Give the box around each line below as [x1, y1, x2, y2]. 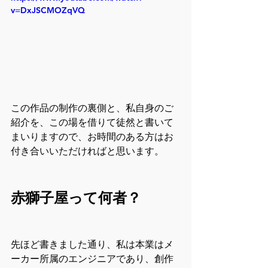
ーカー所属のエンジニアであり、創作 [11, 253, 173, 265]
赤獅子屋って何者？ [11, 189, 141, 207]
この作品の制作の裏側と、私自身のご [11, 102, 173, 114]
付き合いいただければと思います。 [11, 145, 164, 157]
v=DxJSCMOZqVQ [11, 4, 85, 16]
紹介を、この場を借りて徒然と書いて [11, 117, 173, 129]
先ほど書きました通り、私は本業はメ [11, 239, 173, 251]
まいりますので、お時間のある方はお [11, 131, 173, 143]
